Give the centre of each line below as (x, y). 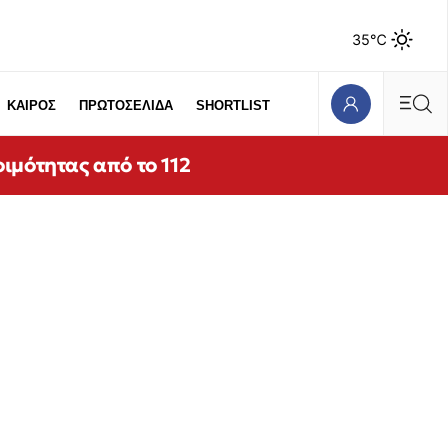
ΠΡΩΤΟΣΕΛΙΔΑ (126, 105)
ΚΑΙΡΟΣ (32, 105)
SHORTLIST (233, 105)
